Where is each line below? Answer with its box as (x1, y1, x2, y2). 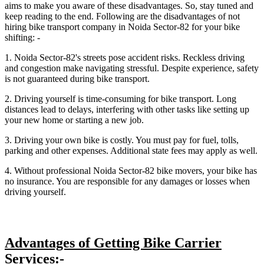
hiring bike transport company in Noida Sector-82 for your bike (5, 22, 240, 32)
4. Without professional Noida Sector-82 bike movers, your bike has (5, 166, 257, 176)
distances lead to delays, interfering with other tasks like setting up (5, 104, 249, 115)
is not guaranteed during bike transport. (5, 74, 150, 84)
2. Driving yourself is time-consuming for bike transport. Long (5, 94, 236, 104)
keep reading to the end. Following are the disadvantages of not (5, 11, 240, 22)
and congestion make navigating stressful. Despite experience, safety (5, 63, 259, 74)
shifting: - (5, 32, 40, 43)
